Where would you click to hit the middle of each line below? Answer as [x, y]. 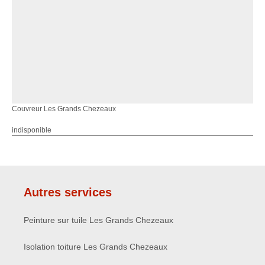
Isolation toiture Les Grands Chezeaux [96, 246]
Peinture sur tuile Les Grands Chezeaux [98, 220]
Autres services [68, 192]
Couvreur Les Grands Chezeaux [64, 109]
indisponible [32, 130]
